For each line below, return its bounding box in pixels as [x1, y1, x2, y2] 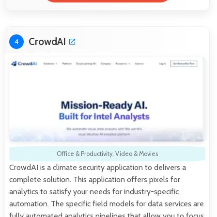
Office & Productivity [57, 150, 112, 157]
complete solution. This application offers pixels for [9, 174, 180, 184]
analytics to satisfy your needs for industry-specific [9, 186, 179, 196]
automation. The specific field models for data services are [9, 199, 204, 208]
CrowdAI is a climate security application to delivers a [9, 162, 186, 172]
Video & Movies [115, 150, 158, 157]
